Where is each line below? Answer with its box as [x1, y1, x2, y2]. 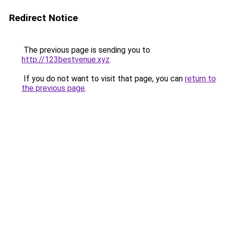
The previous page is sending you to [22, 45, 150, 55]
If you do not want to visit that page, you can [22, 74, 185, 83]
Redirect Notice [9, 12, 78, 24]
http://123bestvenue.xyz [22, 55, 109, 64]
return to [185, 74, 216, 83]
